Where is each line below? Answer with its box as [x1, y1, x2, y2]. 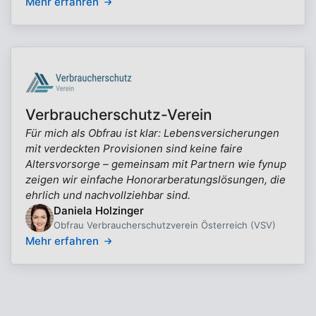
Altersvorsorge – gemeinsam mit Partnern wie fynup [25, 157, 286, 171]
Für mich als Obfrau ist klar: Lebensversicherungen [25, 126, 279, 140]
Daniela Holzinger [54, 204, 144, 217]
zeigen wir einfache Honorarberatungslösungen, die [25, 173, 286, 186]
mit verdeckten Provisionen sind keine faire [25, 142, 243, 155]
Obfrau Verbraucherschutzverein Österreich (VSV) [54, 219, 276, 231]
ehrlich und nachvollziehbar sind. [25, 188, 190, 202]
